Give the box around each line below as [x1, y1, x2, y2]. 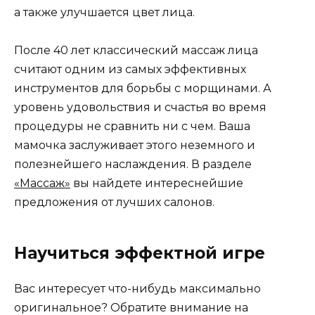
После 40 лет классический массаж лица [14, 44, 258, 58]
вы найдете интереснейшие [70, 176, 243, 191]
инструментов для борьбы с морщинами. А [14, 82, 271, 96]
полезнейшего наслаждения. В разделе [14, 157, 252, 172]
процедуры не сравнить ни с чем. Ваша [14, 120, 250, 134]
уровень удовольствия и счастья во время [14, 101, 266, 115]
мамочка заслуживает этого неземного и [14, 139, 255, 153]
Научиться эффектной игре [14, 243, 265, 264]
